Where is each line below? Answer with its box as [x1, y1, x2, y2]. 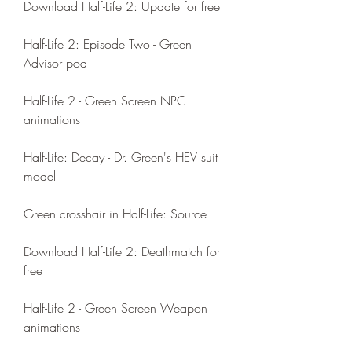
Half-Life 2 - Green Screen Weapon [24, 299, 207, 317]
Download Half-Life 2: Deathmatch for [24, 243, 220, 260]
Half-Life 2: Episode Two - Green [24, 35, 192, 53]
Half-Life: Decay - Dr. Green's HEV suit [24, 148, 218, 166]
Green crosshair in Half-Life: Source [24, 205, 207, 222]
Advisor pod [24, 54, 87, 71]
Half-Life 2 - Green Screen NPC [24, 92, 186, 109]
